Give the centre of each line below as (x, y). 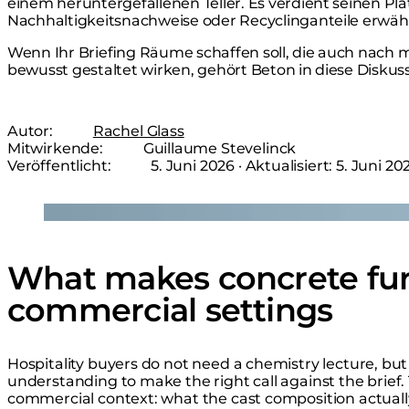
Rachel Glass (138, 131)
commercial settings (170, 309)
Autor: (32, 131)
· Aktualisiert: (286, 165)
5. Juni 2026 (193, 165)
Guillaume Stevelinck (220, 148)
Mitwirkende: (57, 148)
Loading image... (103, 211)
